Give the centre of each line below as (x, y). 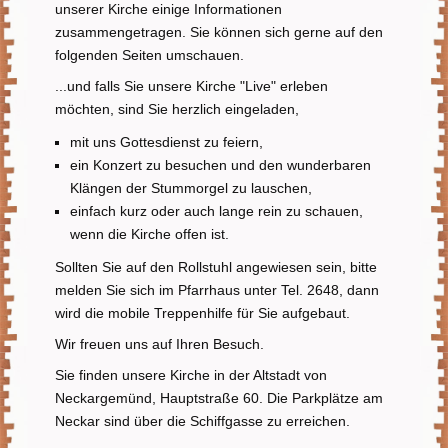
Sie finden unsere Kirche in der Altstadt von (191, 374)
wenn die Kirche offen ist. (151, 233)
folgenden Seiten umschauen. (149, 54)
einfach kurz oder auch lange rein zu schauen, (216, 210)
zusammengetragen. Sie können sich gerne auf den (219, 31)
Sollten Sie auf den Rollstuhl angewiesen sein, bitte (216, 266)
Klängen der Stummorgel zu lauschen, (191, 187)
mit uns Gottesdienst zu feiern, (166, 141)
